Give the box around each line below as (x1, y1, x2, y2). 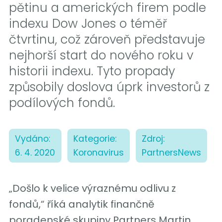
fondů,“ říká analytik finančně (8, 197, 154, 211)
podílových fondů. (8, 94, 115, 111)
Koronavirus (73, 146, 124, 159)
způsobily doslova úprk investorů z (8, 78, 210, 96)
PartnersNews (142, 146, 202, 159)
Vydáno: (14, 132, 50, 145)
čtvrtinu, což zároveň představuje (8, 30, 205, 48)
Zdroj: (142, 132, 165, 145)
